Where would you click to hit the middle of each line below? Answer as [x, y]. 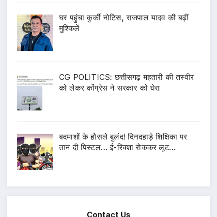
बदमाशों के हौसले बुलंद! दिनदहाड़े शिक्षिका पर [123, 136]
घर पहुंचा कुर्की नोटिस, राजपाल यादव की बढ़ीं [124, 18]
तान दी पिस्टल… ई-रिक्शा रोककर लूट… [117, 147]
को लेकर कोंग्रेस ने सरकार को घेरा [110, 88]
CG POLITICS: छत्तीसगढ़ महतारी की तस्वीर [126, 77]
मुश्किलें [70, 28]
